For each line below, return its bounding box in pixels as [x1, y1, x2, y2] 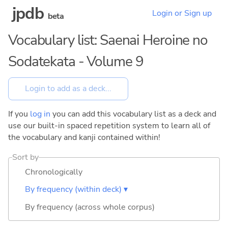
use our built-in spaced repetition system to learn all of [8, 120, 210, 131]
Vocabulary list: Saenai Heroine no [8, 30, 208, 50]
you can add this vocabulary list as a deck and [50, 108, 216, 120]
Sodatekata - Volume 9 [8, 51, 144, 72]
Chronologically [25, 166, 82, 178]
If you [8, 108, 30, 120]
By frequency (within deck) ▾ [25, 184, 128, 195]
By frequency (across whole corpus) [25, 201, 155, 213]
